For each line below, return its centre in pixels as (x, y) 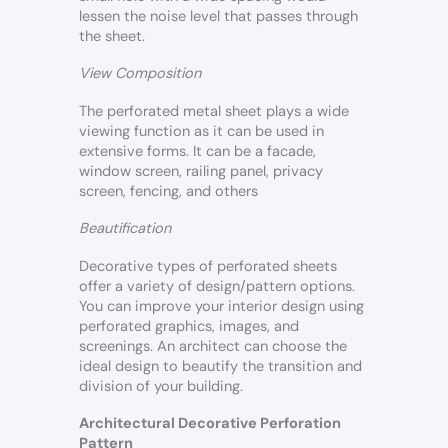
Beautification (125, 229)
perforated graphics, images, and (189, 326)
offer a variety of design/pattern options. (217, 286)
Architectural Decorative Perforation (210, 424)
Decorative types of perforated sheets (208, 266)
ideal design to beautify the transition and (220, 366)
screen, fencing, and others (168, 191)
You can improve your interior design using (221, 306)
